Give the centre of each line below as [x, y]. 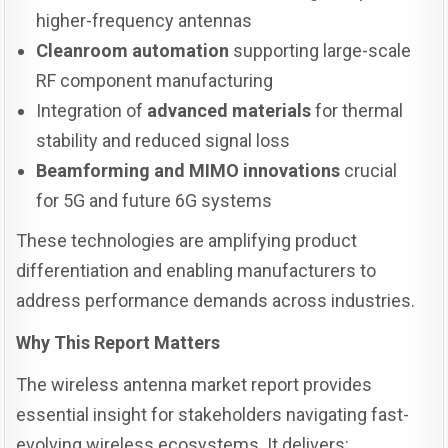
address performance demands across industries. [216, 301]
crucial [369, 171]
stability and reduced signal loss [163, 141]
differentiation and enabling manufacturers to [196, 271]
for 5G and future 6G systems [154, 201]
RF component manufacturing [155, 81]
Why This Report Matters [118, 343]
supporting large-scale [320, 51]
